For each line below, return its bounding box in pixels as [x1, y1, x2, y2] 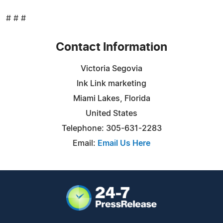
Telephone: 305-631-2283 [61, 124, 162, 132]
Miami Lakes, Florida [73, 94, 150, 103]
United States [86, 109, 137, 117]
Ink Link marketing [77, 79, 146, 88]
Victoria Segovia [81, 64, 142, 73]
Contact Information [56, 41, 167, 53]
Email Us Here [98, 139, 150, 147]
